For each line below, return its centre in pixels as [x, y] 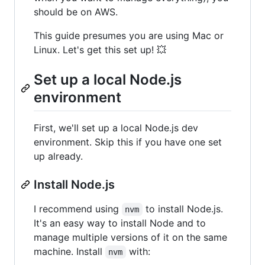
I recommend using [78, 209]
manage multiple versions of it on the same [130, 237]
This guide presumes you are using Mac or [129, 35]
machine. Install [70, 251]
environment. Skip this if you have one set [128, 142]
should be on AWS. [76, 12]
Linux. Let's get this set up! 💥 [100, 49]
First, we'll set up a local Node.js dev [116, 127]
